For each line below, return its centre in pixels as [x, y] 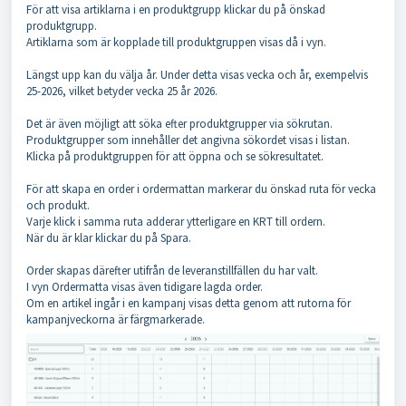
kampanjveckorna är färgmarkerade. [116, 320]
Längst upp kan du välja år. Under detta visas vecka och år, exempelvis [197, 75]
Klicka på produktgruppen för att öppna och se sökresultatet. [175, 157]
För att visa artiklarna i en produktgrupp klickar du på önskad [176, 10]
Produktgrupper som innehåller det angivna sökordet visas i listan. [188, 140]
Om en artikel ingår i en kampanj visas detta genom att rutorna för [188, 304]
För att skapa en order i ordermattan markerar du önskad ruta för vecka [201, 189]
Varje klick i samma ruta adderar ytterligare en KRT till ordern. [176, 222]
